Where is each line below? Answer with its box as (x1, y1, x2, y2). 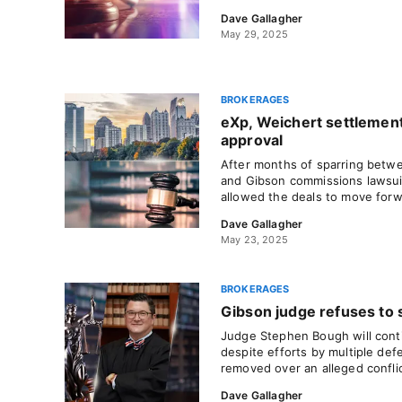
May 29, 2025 (221, 28, 288, 40)
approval (221, 131, 284, 149)
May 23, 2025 (221, 233, 288, 246)
